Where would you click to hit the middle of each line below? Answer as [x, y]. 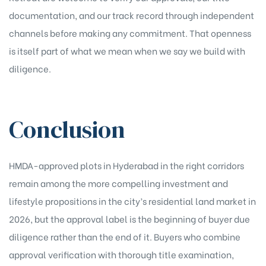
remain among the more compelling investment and [118, 183]
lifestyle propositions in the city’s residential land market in [132, 200]
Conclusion [67, 129]
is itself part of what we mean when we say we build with [127, 51]
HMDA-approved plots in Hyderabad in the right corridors [126, 165]
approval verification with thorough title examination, [121, 254]
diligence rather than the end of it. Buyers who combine [125, 236]
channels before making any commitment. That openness [130, 33]
